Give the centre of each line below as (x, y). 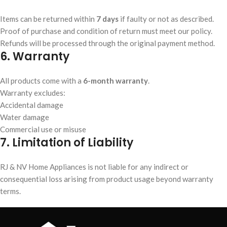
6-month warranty (116, 81)
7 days (107, 19)
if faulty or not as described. (166, 19)
